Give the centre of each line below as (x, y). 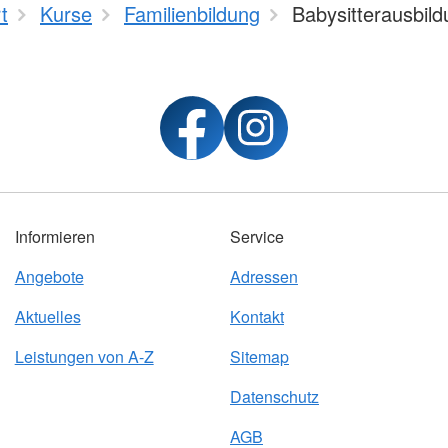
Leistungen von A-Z (84, 357)
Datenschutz (274, 397)
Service (256, 237)
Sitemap (259, 357)
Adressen (263, 277)
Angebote (49, 277)
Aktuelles (47, 317)
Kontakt (256, 317)
